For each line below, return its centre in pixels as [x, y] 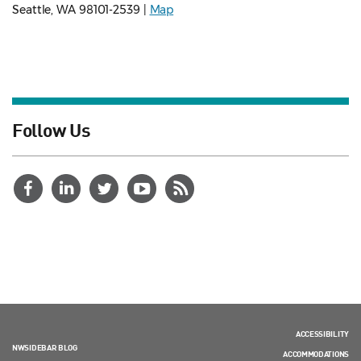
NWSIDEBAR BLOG [45, 348]
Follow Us [52, 129]
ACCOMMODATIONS [316, 354]
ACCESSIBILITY [322, 334]
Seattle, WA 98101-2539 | [81, 10]
